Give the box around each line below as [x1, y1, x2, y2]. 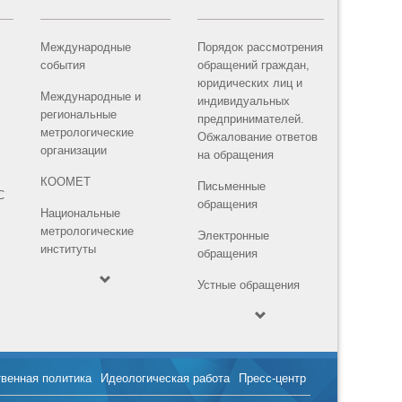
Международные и [40, 90, 142, 103]
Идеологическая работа [100, 371, 230, 385]
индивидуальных [197, 94, 291, 108]
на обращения [197, 148, 275, 162]
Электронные [197, 229, 270, 242]
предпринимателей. [197, 112, 305, 126]
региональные [40, 108, 118, 121]
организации [40, 144, 108, 157]
